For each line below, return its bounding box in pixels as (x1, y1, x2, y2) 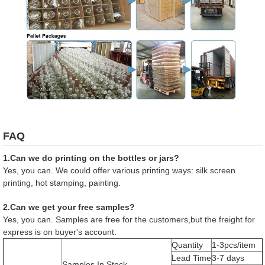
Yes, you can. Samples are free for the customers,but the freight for (2, 215, 255, 225)
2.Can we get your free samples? (2, 202, 135, 212)
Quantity (171, 240, 203, 250)
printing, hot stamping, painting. (2, 178, 121, 188)
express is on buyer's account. (2, 227, 117, 237)
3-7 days (211, 253, 244, 263)
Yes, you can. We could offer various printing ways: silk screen (2, 166, 235, 176)
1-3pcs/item (211, 240, 256, 250)
